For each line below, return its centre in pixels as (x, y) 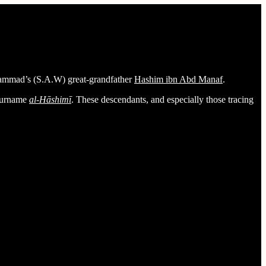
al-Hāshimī (50, 99)
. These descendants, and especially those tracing (162, 99)
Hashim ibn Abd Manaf (178, 79)
